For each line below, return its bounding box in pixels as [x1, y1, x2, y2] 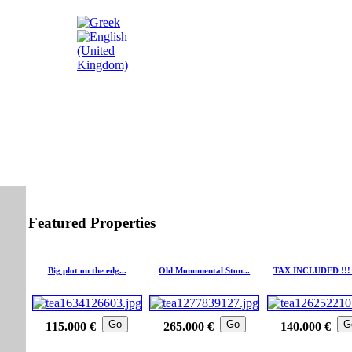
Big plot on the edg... [47, 266, 126, 276]
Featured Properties [28, 214, 156, 231]
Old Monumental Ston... [159, 266, 251, 276]
